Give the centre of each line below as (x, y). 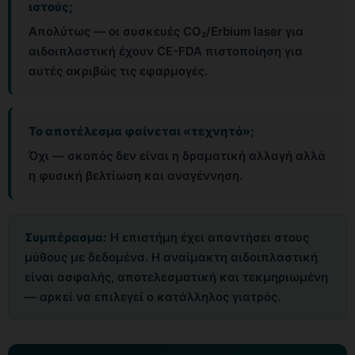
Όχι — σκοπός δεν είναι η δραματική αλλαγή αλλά (177, 155)
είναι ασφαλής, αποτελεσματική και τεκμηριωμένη (176, 277)
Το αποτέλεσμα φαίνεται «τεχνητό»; (141, 131)
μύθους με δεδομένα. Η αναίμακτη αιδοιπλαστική (171, 257)
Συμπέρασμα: (66, 237)
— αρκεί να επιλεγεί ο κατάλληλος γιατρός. (153, 296)
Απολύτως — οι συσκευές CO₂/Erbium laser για (166, 31)
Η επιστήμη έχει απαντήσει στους (208, 237)
